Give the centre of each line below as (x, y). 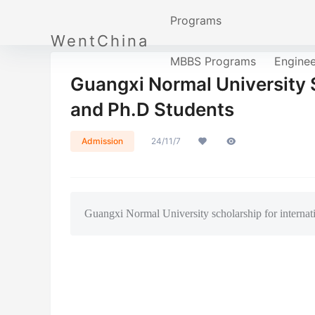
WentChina (100, 41)
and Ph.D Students (152, 109)
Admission (102, 141)
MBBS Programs (213, 61)
